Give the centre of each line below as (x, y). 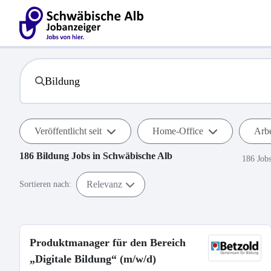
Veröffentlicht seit (68, 131)
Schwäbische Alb (138, 156)
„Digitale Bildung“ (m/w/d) (93, 259)
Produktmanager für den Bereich (108, 243)
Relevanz (104, 184)
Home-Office (178, 131)
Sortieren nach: (45, 184)
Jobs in (86, 156)
